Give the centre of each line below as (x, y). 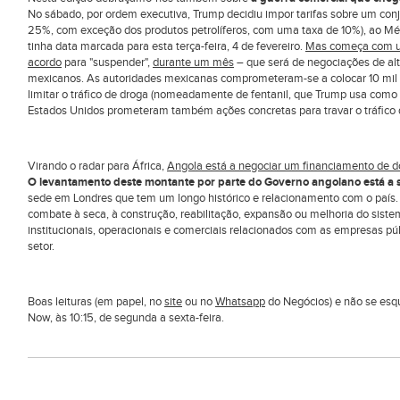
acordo (45, 62)
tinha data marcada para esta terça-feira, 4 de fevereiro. (167, 46)
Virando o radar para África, (97, 166)
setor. (41, 246)
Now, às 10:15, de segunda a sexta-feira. (126, 318)
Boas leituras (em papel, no (96, 302)
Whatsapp (240, 302)
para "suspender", (107, 62)
